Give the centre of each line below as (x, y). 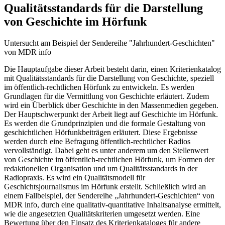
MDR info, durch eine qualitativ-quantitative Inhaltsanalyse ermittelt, (113, 204)
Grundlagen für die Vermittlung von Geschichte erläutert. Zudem (106, 96)
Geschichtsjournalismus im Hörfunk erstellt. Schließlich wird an (105, 186)
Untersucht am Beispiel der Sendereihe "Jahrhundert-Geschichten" (109, 43)
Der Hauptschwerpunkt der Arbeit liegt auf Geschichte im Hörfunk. (111, 114)
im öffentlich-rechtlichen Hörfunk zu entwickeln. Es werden (99, 87)
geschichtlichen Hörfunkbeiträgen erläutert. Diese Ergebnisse (101, 132)
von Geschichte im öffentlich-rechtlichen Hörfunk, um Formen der (109, 159)
